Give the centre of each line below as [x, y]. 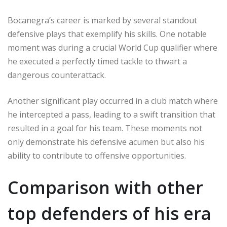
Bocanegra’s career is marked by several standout [102, 20]
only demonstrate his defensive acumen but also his [106, 142]
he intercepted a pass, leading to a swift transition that [111, 114]
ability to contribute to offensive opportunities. [97, 155]
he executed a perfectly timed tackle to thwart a [97, 61]
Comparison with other [105, 187]
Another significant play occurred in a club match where [113, 101]
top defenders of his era [109, 213]
